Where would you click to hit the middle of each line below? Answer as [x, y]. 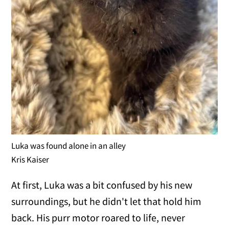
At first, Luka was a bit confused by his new [102, 185]
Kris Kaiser [30, 159]
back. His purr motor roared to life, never [98, 217]
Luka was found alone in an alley [69, 145]
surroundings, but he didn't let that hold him [107, 201]
